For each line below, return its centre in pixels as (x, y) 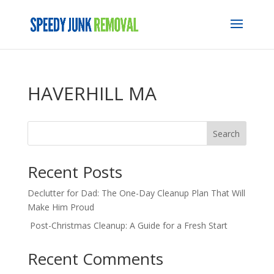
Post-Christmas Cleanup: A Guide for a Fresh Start (127, 225)
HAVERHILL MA (92, 93)
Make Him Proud (61, 207)
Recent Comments (95, 259)
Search (227, 133)
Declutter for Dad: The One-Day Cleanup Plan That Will (136, 193)
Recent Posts (75, 172)
